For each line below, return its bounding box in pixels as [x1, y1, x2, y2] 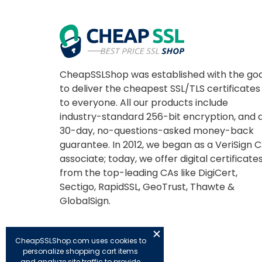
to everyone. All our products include [60, 95, 228, 109]
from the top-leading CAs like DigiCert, [60, 166, 237, 180]
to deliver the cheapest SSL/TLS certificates [60, 81, 260, 95]
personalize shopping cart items [23, 246, 138, 256]
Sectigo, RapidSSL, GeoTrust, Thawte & [60, 180, 235, 194]
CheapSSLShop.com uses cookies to [15, 236, 146, 246]
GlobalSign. [60, 194, 111, 208]
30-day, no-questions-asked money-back [60, 123, 254, 137]
